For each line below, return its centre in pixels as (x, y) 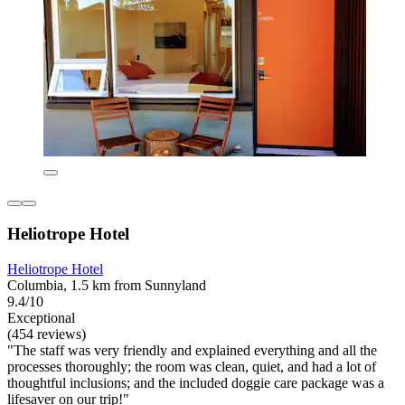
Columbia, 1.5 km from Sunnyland (107, 285)
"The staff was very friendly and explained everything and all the (192, 350)
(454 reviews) (47, 334)
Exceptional (41, 317)
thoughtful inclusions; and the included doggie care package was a (196, 382)
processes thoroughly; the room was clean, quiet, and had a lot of (192, 366)
